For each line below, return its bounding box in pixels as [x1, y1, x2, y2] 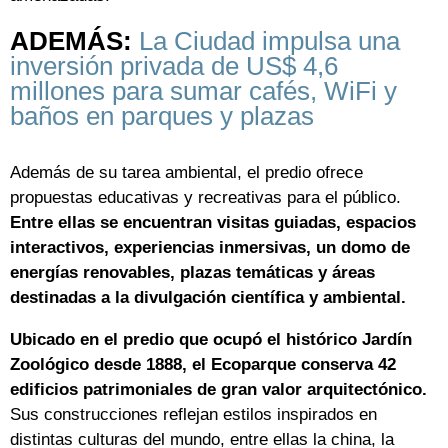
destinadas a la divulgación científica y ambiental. [10, 288, 406, 308]
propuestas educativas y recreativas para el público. [10, 188, 401, 208]
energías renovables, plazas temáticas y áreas [10, 263, 375, 283]
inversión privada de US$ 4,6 [10, 51, 338, 80]
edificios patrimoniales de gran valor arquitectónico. [10, 380, 427, 400]
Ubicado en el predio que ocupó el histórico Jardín [10, 330, 412, 350]
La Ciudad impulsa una [139, 26, 400, 55]
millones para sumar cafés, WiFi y [10, 76, 397, 105]
